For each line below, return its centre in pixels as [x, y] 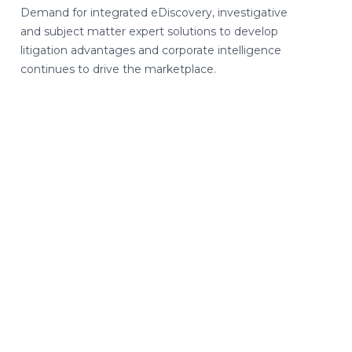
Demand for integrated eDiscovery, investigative [154, 13]
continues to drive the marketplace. [118, 69]
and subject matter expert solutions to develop [149, 31]
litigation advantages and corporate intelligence [151, 50]
